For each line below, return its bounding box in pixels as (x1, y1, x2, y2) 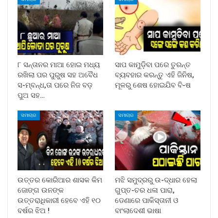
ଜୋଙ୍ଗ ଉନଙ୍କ (18, 185, 64, 195)
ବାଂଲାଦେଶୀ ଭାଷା (115, 206, 161, 215)
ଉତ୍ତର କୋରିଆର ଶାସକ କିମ (18, 175, 102, 184)
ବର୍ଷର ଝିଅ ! (18, 206, 50, 215)
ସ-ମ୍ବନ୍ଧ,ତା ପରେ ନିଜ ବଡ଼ (18, 80, 92, 90)
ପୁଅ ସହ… (18, 91, 45, 100)
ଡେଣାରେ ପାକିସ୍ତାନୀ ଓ (115, 196, 178, 205)
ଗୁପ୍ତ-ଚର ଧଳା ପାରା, (115, 185, 175, 195)
